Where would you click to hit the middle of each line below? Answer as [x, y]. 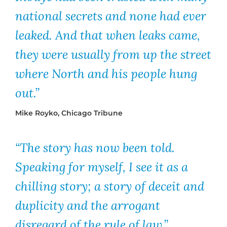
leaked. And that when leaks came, [108, 35]
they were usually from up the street [113, 55]
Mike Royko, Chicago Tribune [69, 113]
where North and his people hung [106, 74]
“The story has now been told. [95, 148]
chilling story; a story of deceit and [110, 186]
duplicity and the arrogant [88, 206]
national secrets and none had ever [111, 16]
